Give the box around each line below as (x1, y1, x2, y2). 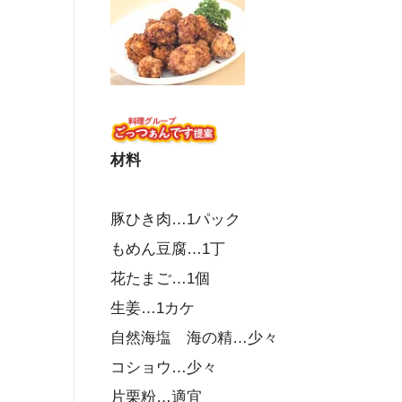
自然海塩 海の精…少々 (110, 329, 278, 347)
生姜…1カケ (110, 300, 195, 318)
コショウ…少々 (110, 359, 217, 377)
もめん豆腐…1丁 (110, 240, 225, 258)
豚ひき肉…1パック (110, 211, 240, 229)
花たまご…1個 (110, 270, 210, 288)
